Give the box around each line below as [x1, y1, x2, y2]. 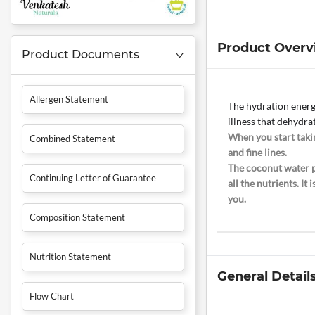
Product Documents [22, 48, 139, 62]
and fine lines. [227, 146, 289, 159]
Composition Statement [30, 212, 125, 224]
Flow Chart [30, 290, 74, 302]
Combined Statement [30, 133, 115, 145]
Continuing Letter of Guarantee [30, 172, 156, 184]
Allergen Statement [30, 94, 108, 105]
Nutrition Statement [30, 251, 111, 263]
